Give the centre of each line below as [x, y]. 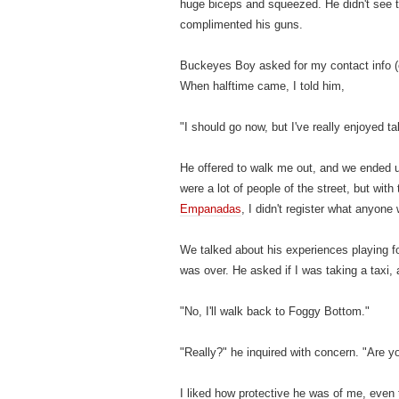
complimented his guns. [241, 24]
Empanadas [211, 209]
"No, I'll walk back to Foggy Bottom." [275, 311]
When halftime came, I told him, [262, 86]
